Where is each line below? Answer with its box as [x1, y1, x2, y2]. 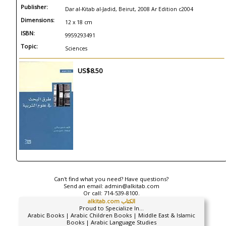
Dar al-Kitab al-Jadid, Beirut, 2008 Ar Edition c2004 [65, 6, 193, 13]
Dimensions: [21, 16, 54, 24]
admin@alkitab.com [104, 182, 159, 190]
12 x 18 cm [65, 19, 92, 26]
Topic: [21, 42, 38, 50]
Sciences [65, 45, 87, 52]
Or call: [83, 189, 104, 197]
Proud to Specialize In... [79, 204, 144, 212]
